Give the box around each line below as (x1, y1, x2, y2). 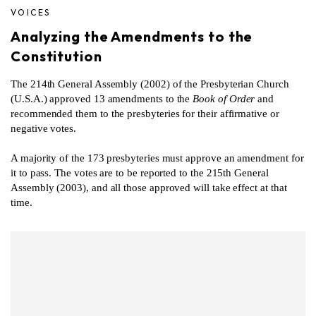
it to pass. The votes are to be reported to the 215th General (11, 166, 269, 178)
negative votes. (11, 122, 76, 134)
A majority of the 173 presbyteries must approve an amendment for (11, 152, 304, 164)
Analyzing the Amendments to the (11, 27, 253, 45)
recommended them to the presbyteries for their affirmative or (11, 107, 279, 119)
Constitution (11, 47, 102, 65)
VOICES (11, 6, 51, 18)
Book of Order (193, 92, 255, 104)
